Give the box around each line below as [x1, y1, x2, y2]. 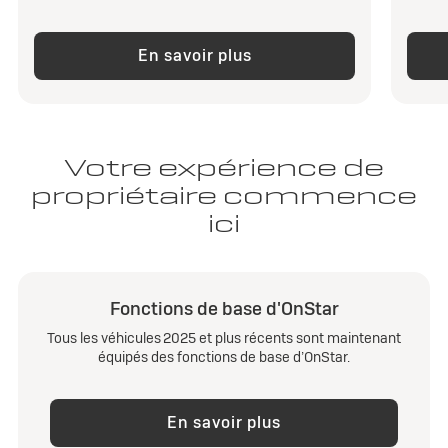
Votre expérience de [64, 152, 384, 184]
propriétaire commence [31, 180, 417, 212]
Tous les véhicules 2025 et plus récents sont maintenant [47, 329, 401, 348]
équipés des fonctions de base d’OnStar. [98, 348, 350, 367]
